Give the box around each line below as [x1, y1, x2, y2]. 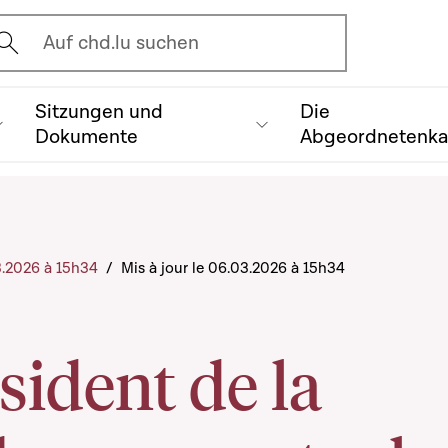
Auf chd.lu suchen [43, 29, 200, 56]
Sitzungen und [34, 98, 163, 125]
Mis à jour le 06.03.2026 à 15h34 [121, 257, 345, 278]
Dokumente [34, 123, 138, 150]
